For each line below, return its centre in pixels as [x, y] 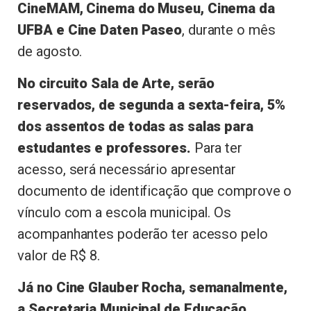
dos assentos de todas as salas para [135, 127]
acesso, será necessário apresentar [127, 170]
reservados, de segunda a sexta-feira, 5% [152, 105]
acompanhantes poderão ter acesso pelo [143, 234]
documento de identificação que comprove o [155, 191]
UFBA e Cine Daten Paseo [100, 30]
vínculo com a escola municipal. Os [124, 213]
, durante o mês [229, 30]
